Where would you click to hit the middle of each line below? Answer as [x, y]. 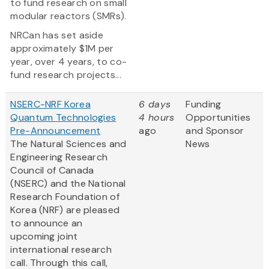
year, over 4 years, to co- [69, 62]
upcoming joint [44, 237]
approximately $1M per [62, 49]
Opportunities [218, 118]
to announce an [47, 223]
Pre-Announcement [56, 131]
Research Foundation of [65, 197]
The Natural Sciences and [68, 144]
